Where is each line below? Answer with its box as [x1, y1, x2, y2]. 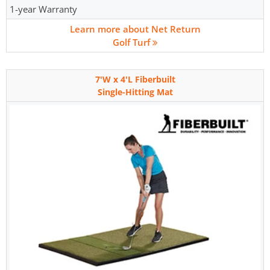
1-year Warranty [10, 3, 77, 16]
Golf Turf [112, 36, 152, 49]
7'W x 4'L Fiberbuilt [95, 74, 175, 86]
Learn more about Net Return [69, 23, 201, 36]
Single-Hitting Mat [97, 86, 173, 98]
